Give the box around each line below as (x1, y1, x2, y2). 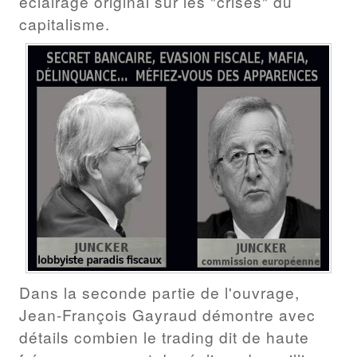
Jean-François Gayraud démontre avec (19, 304, 316, 325)
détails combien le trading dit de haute (19, 326, 309, 347)
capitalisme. (19, 13, 110, 35)
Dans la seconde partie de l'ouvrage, (19, 281, 300, 303)
